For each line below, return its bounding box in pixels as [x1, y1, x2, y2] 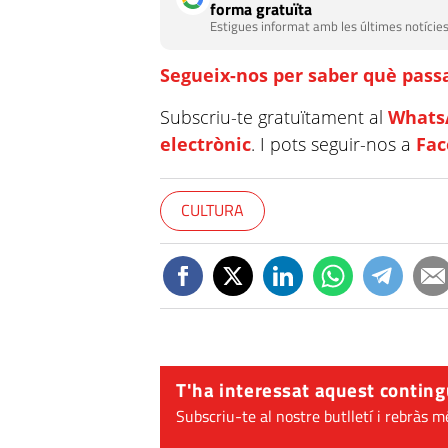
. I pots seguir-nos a [251, 132, 417, 156]
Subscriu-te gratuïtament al [160, 105, 389, 129]
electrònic [160, 132, 252, 156]
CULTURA [181, 198, 245, 222]
